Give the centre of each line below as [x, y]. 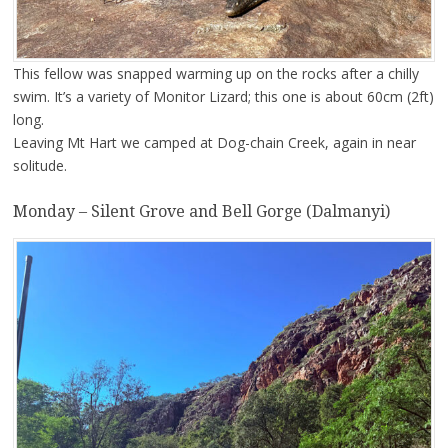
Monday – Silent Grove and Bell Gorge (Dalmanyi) [201, 212]
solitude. [39, 166]
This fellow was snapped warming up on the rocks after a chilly [215, 74]
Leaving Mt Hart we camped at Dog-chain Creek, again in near [214, 143]
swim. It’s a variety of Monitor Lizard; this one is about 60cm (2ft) [223, 97]
